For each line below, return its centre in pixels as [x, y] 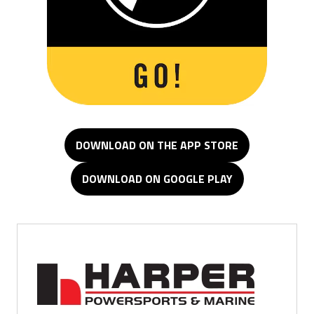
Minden [45, 260]
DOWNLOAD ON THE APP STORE [157, 145]
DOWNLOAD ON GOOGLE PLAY [157, 178]
